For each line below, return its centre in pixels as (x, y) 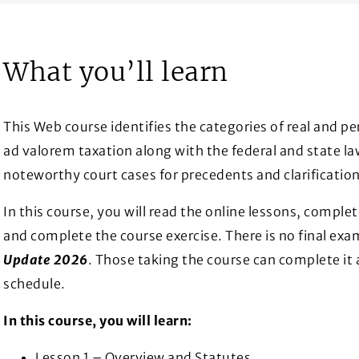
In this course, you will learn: (98, 321)
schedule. (34, 284)
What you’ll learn (116, 73)
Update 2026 (46, 260)
